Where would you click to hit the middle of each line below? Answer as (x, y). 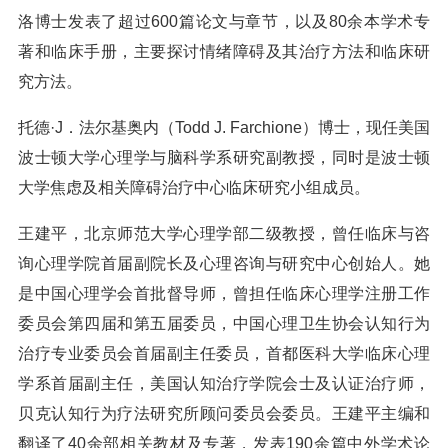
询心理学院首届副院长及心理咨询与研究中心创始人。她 (224, 263)
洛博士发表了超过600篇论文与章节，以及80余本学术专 (224, 21)
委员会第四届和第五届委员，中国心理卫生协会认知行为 (224, 323)
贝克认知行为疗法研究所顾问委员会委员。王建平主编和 (224, 413)
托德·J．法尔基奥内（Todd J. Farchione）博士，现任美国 (224, 127)
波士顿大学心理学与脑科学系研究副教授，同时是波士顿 (224, 157)
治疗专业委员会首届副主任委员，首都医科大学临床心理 (224, 353)
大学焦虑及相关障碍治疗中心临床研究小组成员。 (194, 187)
